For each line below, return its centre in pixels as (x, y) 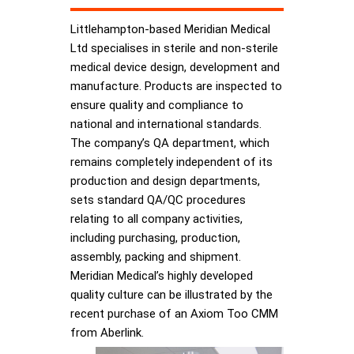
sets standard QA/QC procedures (158, 200)
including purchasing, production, (155, 238)
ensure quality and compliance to (157, 105)
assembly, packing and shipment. (156, 257)
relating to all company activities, (156, 219)
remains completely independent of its (171, 162)
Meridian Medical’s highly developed (162, 276)
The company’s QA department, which (170, 143)
